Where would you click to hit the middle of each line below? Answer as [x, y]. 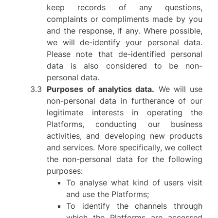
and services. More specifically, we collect [125, 147]
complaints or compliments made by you [125, 19]
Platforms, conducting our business [125, 124]
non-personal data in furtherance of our [125, 101]
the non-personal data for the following [125, 159]
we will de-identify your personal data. [125, 42]
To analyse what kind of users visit [135, 182]
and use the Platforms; [108, 194]
